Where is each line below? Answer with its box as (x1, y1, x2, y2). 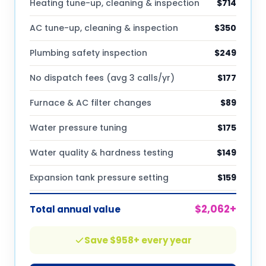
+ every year (133, 234, 192, 246)
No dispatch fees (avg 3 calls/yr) (30, 72, 175, 84)
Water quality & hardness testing (30, 147, 173, 159)
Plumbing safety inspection (30, 47, 147, 59)
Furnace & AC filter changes (30, 97, 151, 109)
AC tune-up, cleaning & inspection (30, 22, 178, 34)
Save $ (84, 234, 116, 246)
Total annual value (30, 202, 121, 216)
